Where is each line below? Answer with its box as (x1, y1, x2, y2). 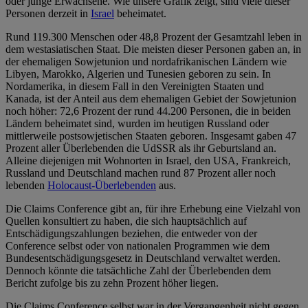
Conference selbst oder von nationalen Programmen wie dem (5, 240, 269, 252)
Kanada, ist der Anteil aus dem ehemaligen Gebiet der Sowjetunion (5, 93, 296, 105)
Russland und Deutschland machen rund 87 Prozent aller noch (5, 167, 276, 179)
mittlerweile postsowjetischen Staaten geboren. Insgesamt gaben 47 (5, 130, 296, 142)
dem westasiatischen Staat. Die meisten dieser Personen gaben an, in (5, 43, 301, 56)
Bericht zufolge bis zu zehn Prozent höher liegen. (5, 277, 219, 289)
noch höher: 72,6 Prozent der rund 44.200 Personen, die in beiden (5, 105, 291, 118)
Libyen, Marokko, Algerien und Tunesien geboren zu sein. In (5, 68, 271, 80)
